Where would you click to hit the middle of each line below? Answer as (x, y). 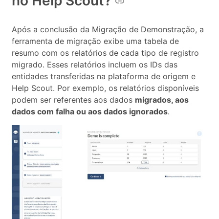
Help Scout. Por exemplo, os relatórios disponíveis (105, 88)
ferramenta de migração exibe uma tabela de (95, 41)
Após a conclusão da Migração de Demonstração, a (108, 30)
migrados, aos (162, 100)
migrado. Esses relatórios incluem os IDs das (95, 65)
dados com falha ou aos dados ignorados (90, 112)
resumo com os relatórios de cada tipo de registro (105, 53)
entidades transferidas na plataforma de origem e (104, 77)
